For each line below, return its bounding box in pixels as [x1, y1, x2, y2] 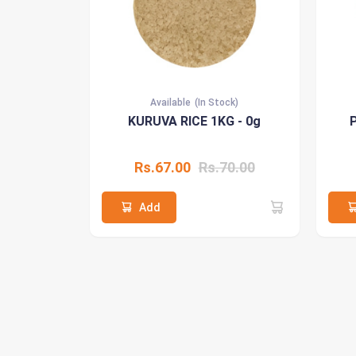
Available [150, 96, 191, 108]
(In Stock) [195, 96, 238, 108]
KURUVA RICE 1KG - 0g [128, 113, 261, 129]
